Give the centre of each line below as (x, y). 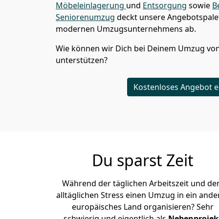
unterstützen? (82, 60)
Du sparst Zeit (143, 160)
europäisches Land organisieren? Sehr (143, 207)
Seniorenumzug (85, 17)
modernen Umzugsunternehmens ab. (126, 29)
